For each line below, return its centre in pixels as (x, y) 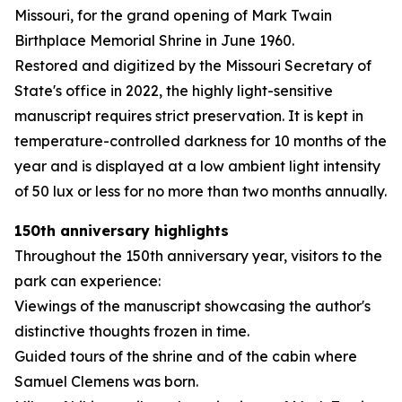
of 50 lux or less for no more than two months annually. (201, 191)
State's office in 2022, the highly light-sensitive (174, 91)
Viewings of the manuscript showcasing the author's (192, 306)
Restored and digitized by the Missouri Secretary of (193, 66)
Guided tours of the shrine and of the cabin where (186, 356)
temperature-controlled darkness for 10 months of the (201, 141)
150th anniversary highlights (122, 231)
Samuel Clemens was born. (106, 381)
